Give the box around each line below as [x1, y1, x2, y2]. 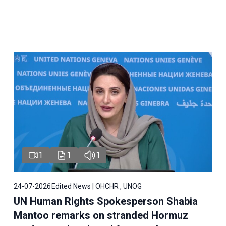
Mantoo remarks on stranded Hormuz [13, 209, 188, 222]
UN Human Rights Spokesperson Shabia [13, 195, 198, 208]
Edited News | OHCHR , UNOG [51, 182, 142, 191]
